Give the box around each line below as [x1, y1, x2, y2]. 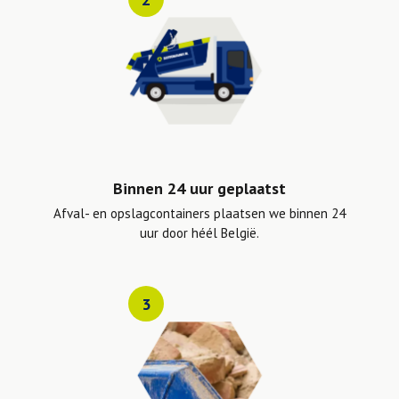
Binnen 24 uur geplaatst [113, 178, 286, 199]
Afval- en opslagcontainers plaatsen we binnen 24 [53, 205, 346, 223]
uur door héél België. [140, 224, 259, 242]
